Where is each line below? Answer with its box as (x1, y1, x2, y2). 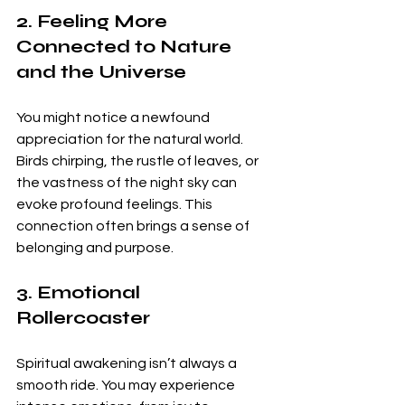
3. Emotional (16, 281, 145, 305)
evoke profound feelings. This (16, 197, 215, 212)
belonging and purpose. (16, 240, 174, 256)
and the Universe (16, 61, 186, 84)
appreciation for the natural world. (16, 132, 246, 147)
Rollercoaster (16, 306, 150, 330)
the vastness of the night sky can (16, 175, 240, 191)
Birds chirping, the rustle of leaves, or (16, 154, 261, 169)
